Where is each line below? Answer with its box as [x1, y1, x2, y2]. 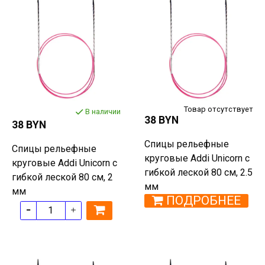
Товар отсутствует [184, 104, 253, 114]
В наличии [85, 106, 121, 116]
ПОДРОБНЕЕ [166, 193, 241, 208]
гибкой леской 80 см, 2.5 [144, 166, 253, 178]
